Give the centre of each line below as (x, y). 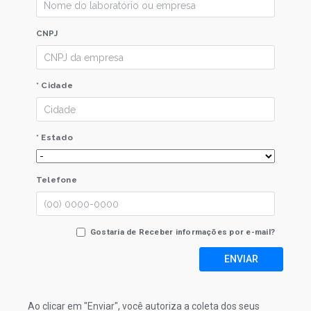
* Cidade (54, 85)
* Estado (54, 137)
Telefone (57, 180)
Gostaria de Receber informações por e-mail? (182, 232)
